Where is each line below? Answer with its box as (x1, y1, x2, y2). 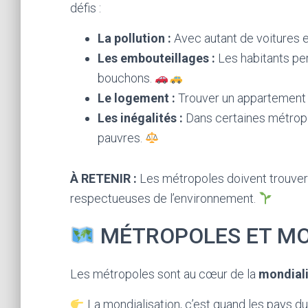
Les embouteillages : (98, 51, 215, 65)
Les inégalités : (98, 111, 183, 125)
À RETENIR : (70, 171, 137, 186)
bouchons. (98, 71, 155, 85)
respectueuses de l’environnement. (70, 191, 258, 206)
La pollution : (98, 31, 171, 45)
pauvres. (98, 131, 145, 145)
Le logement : (98, 91, 175, 105)
